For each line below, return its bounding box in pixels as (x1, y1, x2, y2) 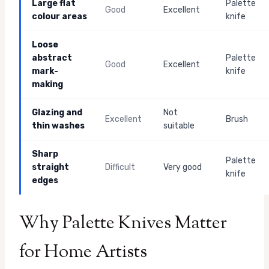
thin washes (32, 121, 85, 131)
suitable (163, 121, 195, 131)
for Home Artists (19, 240, 147, 266)
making (32, 79, 63, 90)
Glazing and (32, 107, 82, 118)
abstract (32, 53, 72, 64)
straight (32, 162, 69, 173)
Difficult (105, 162, 135, 173)
